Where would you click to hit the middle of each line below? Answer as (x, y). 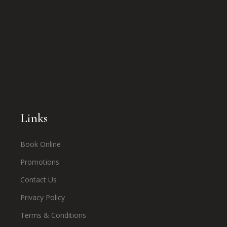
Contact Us (39, 179)
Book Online (41, 144)
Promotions (40, 162)
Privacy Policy (43, 197)
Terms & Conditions (53, 215)
